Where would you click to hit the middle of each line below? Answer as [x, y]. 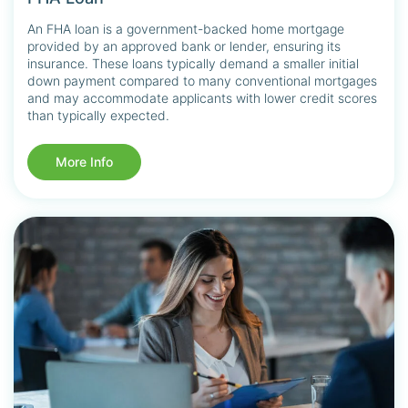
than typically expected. [98, 115]
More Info [84, 161]
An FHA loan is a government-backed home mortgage [186, 28]
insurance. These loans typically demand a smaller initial [193, 63]
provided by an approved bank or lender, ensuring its [184, 46]
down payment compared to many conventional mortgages [202, 80]
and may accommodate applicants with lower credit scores [202, 97]
